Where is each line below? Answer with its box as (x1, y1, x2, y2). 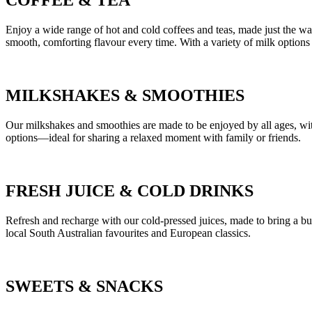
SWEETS (6, 276, 78, 295)
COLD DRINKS (133, 182, 253, 201)
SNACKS (92, 276, 163, 295)
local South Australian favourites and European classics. (6, 226, 251, 239)
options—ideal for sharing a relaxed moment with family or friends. (6, 132, 301, 144)
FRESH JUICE (6, 182, 119, 201)
